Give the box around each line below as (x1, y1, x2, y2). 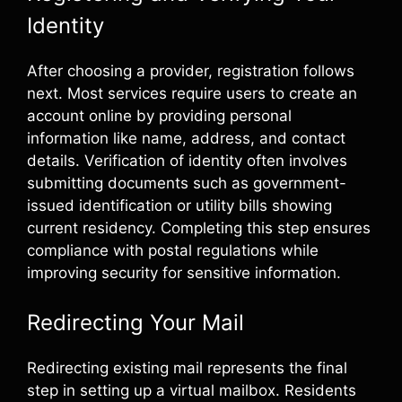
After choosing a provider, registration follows (27, 61, 354, 80)
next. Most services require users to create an (27, 83, 357, 102)
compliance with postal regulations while (27, 240, 319, 259)
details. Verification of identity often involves (27, 151, 347, 170)
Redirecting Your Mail (27, 310, 244, 336)
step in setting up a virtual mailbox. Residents (27, 381, 356, 399)
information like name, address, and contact (27, 128, 345, 147)
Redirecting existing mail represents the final (27, 359, 347, 377)
